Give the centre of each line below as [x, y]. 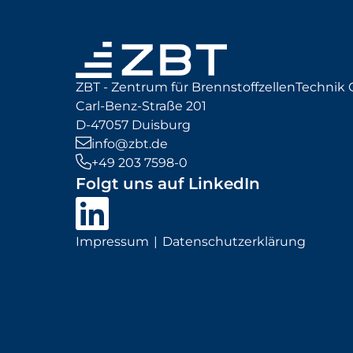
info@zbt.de [130, 143]
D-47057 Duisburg [133, 124]
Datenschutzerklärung [234, 241]
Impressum [112, 241]
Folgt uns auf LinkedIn [168, 183]
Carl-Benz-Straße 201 [141, 106]
